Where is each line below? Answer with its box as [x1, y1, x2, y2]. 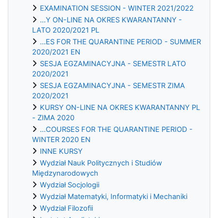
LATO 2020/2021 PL [32, 25, 99, 35]
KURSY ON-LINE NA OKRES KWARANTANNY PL [40, 103, 200, 112]
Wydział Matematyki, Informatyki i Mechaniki [40, 192, 187, 201]
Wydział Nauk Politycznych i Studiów [40, 158, 162, 167]
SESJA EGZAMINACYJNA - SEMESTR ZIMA [40, 81, 185, 90]
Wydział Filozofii [40, 203, 93, 213]
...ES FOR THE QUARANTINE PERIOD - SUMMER [40, 37, 201, 46]
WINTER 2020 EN [32, 135, 91, 144]
